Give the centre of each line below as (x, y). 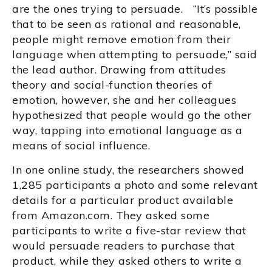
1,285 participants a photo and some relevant (135, 185)
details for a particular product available (123, 200)
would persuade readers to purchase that (124, 245)
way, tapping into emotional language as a (127, 130)
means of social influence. (86, 145)
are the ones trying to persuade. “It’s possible (135, 8)
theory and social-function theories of (112, 84)
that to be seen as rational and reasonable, (127, 24)
